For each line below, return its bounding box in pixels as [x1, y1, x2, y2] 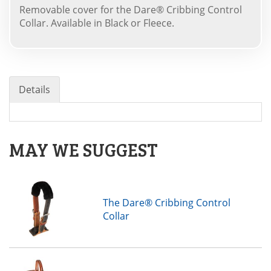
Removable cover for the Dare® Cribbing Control [19, 2, 242, 16]
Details [19, 82, 50, 96]
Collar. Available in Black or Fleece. [19, 16, 174, 30]
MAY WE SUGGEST [9, 137, 158, 162]
